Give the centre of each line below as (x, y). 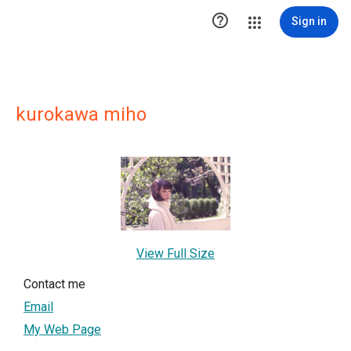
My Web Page (62, 329)
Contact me (54, 284)
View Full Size (175, 253)
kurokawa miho (81, 114)
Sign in (309, 21)
